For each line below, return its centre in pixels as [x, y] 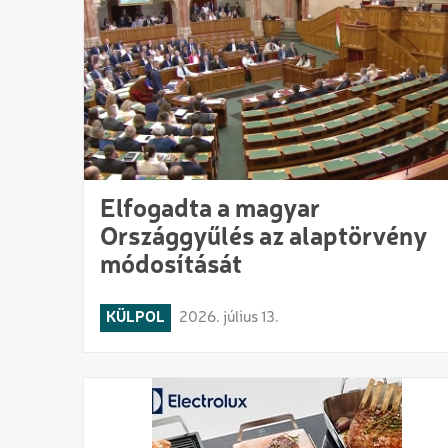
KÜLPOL [135, 317]
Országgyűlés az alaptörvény [263, 237]
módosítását [171, 265]
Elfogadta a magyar [210, 209]
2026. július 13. [229, 317]
